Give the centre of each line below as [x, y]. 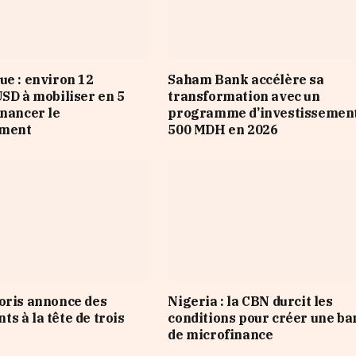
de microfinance [221, 335]
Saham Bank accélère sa [246, 79]
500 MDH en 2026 [223, 129]
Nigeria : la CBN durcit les [250, 302]
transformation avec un [244, 96]
